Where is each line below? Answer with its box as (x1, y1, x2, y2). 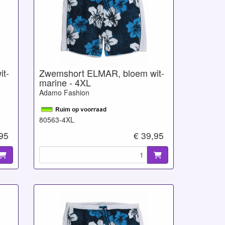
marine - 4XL (39, 76, 91, 89)
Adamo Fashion (39, 87, 89, 97)
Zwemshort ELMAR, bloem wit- (39, 66, 164, 79)
